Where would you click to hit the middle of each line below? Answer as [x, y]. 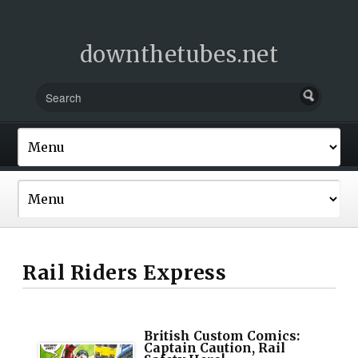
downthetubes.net [179, 54]
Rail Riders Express [125, 272]
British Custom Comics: [222, 336]
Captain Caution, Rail [215, 348]
